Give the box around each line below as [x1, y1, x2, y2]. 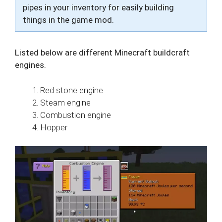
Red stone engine [40, 85, 103, 95]
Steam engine [40, 97, 91, 108]
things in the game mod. [23, 15, 114, 25]
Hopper [40, 122, 67, 132]
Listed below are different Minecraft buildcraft [15, 48, 190, 57]
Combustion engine [40, 110, 111, 120]
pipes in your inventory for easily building [23, 2, 174, 12]
